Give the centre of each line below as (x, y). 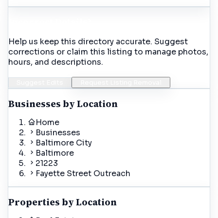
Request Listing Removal (121, 83)
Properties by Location (63, 202)
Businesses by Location (63, 104)
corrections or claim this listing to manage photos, (108, 52)
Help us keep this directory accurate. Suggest (98, 42)
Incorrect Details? (50, 22)
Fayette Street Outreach (83, 174)
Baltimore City (64, 143)
